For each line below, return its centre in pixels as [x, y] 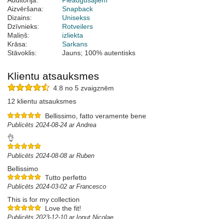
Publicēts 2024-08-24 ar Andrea [52, 125]
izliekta [73, 35]
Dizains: [20, 18]
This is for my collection [44, 200]
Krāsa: [17, 44]
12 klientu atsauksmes [42, 101]
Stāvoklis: [22, 53]
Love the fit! [63, 208]
